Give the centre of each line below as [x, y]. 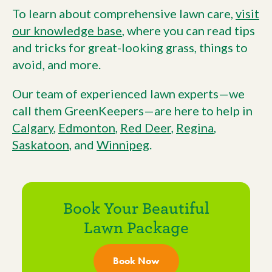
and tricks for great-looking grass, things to [130, 47]
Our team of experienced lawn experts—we [128, 93]
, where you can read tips [189, 30]
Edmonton [87, 127]
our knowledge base [67, 30]
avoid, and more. [56, 64]
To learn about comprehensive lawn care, [124, 13]
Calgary [33, 127]
